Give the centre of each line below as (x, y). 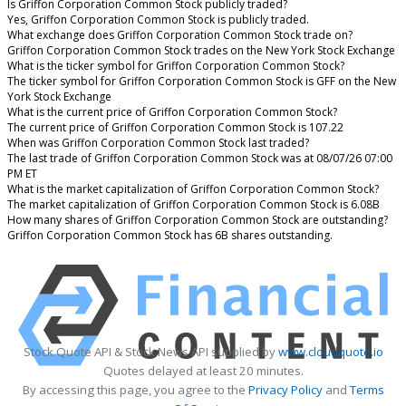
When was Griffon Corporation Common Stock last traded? (158, 142)
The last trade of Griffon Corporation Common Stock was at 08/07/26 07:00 (200, 158)
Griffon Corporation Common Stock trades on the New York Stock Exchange (201, 50)
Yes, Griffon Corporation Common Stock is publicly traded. (158, 19)
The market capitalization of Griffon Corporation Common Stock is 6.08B (193, 204)
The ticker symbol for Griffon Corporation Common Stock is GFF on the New (202, 81)
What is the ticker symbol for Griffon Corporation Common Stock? (176, 65)
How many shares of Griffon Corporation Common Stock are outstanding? (198, 219)
